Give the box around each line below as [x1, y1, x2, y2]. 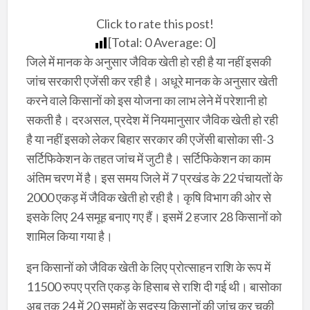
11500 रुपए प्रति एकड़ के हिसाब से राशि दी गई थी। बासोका [26, 278, 282, 294]
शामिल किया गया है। [26, 228, 113, 244]
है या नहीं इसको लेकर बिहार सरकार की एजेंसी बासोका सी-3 [26, 131, 273, 147]
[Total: [108, 34, 145, 50]
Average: [152, 34, 205, 50]
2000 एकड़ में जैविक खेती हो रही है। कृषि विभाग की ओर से [26, 189, 271, 205]
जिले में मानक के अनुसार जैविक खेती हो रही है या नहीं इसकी [26, 53, 271, 69]
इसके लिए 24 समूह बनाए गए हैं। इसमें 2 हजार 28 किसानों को [26, 208, 282, 224]
